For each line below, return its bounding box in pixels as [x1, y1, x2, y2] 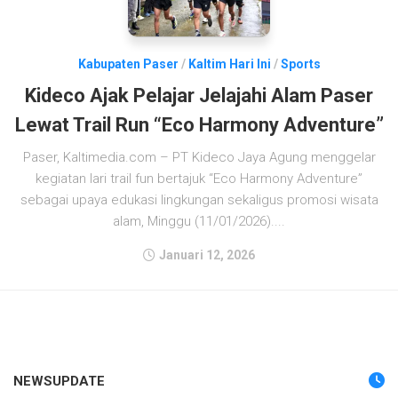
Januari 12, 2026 [159, 248, 255, 262]
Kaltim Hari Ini [187, 57, 271, 71]
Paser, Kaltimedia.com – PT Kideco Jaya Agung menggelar [22, 149, 376, 165]
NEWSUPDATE [13, 373, 105, 389]
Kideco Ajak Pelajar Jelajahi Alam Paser [25, 84, 373, 107]
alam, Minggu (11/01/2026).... [113, 213, 285, 229]
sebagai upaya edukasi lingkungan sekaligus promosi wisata [20, 192, 378, 208]
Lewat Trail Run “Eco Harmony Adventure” [14, 114, 384, 136]
